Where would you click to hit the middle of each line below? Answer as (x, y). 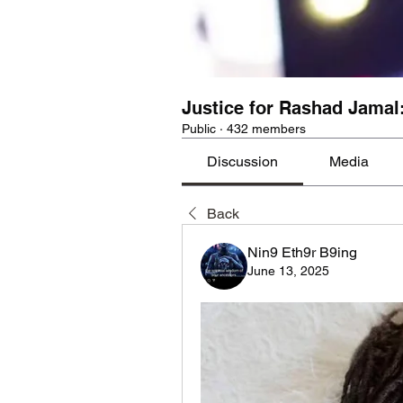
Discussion (243, 161)
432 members (266, 129)
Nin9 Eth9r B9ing (302, 252)
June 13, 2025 (288, 271)
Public (199, 129)
